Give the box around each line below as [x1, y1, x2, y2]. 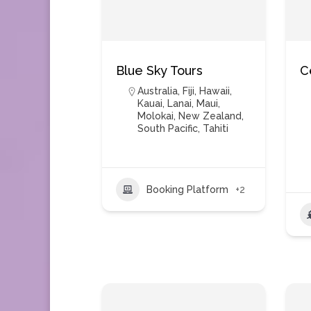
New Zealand [178, 110, 242, 121]
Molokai [137, 110, 174, 121]
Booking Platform [146, 183, 228, 195]
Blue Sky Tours [116, 63, 203, 78]
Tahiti [203, 123, 228, 134]
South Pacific [137, 123, 198, 134]
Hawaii [199, 85, 230, 96]
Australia [137, 85, 178, 96]
